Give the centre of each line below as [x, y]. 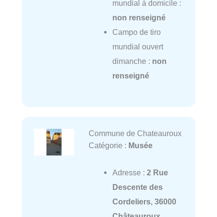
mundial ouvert [138, 47]
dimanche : [132, 61]
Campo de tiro [136, 32]
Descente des [137, 187]
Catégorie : [108, 145]
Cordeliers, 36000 [144, 201]
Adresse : [129, 172]
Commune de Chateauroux [135, 133]
